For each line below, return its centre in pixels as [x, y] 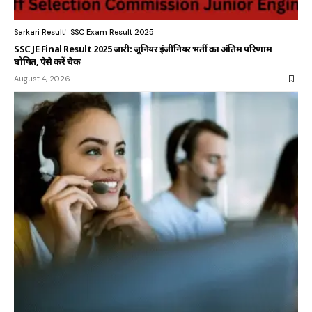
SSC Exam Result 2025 [112, 32]
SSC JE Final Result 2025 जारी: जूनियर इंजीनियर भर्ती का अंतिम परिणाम [143, 49]
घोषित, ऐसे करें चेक [47, 62]
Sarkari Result [39, 32]
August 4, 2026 [42, 79]
